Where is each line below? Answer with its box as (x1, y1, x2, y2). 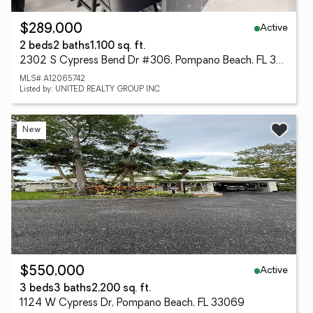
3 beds (20, 284, 54, 294)
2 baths (53, 41, 90, 52)
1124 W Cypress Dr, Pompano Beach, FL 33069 (20, 298, 245, 309)
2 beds (20, 41, 53, 52)
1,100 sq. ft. (90, 41, 145, 52)
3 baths (54, 284, 92, 294)
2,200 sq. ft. (92, 284, 151, 294)
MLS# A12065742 (20, 75, 85, 83)
